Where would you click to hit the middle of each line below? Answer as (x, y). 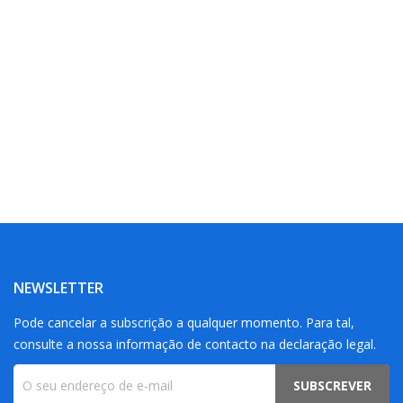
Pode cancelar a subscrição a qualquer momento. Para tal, (184, 322)
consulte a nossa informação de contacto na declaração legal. (194, 344)
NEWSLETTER (58, 288)
